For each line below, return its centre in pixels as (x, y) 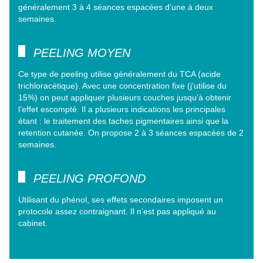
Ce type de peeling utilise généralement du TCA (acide (119, 74)
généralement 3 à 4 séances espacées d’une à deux (116, 7)
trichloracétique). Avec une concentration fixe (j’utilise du (122, 86)
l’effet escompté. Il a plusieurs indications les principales (122, 109)
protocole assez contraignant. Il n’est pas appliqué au (117, 212)
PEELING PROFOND (90, 179)
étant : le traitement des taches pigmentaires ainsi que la (123, 121)
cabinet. (33, 223)
